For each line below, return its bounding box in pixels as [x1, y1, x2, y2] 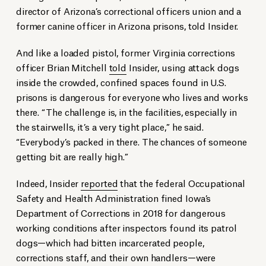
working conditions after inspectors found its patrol [15, 221, 237, 234]
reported [81, 176, 118, 189]
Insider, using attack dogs [126, 61, 239, 74]
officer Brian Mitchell [15, 61, 109, 74]
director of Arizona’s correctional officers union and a [15, 4, 242, 17]
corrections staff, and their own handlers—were [15, 251, 216, 264]
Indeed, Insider [15, 176, 81, 189]
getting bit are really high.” [15, 150, 128, 163]
